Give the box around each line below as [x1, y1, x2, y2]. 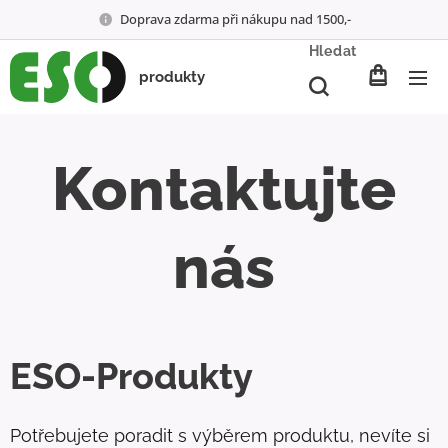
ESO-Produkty [10, 355, 253, 397]
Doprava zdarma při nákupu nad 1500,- [119, 9, 351, 28]
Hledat [308, 43, 357, 59]
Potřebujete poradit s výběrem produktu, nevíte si [10, 425, 430, 446]
